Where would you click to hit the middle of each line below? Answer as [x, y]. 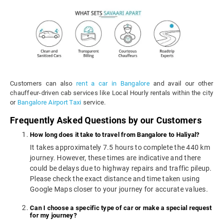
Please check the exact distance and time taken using [115, 179]
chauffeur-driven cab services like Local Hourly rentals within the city [111, 93]
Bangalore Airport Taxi [49, 103]
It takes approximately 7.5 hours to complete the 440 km [120, 148]
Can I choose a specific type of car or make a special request [121, 208]
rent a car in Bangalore [113, 84]
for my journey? [53, 216]
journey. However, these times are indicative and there [115, 158]
